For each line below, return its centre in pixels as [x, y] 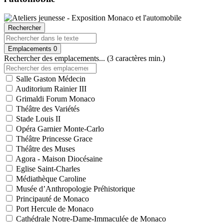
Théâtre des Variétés [47, 109]
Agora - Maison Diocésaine [58, 159]
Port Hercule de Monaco [54, 209]
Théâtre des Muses [44, 149]
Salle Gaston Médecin [50, 79]
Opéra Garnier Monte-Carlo [59, 129]
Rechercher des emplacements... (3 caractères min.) [84, 58]
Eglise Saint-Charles [47, 169]
